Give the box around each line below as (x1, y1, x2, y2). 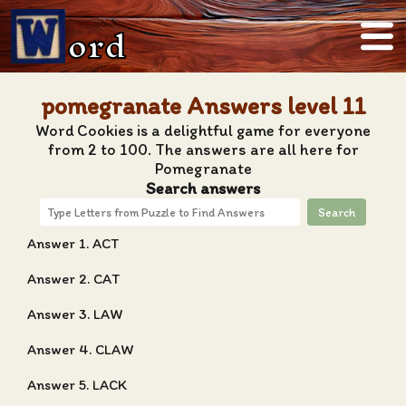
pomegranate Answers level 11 (40, 91, 366, 121)
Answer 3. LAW (27, 305, 123, 323)
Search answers (146, 178, 260, 198)
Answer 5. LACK (27, 376, 127, 393)
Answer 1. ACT (27, 235, 119, 252)
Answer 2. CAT (27, 270, 120, 287)
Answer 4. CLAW (27, 341, 134, 358)
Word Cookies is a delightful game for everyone (35, 121, 371, 140)
